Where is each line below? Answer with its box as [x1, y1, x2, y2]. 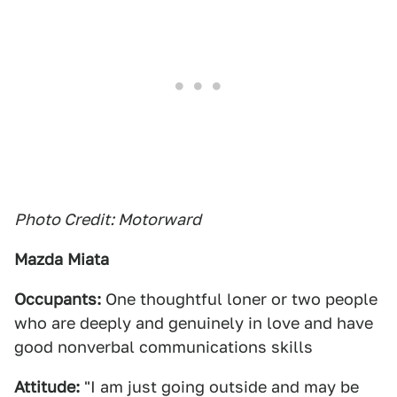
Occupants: [14, 290, 101, 308]
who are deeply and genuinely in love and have [14, 314, 373, 332]
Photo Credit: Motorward [14, 210, 201, 229]
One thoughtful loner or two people [101, 290, 378, 308]
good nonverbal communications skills [14, 338, 313, 356]
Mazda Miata [14, 250, 109, 269]
